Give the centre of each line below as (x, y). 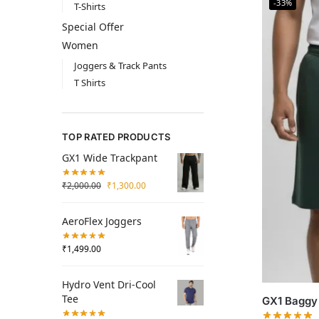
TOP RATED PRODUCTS (116, 137)
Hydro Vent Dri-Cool (109, 284)
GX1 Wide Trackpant (110, 158)
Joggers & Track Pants (120, 66)
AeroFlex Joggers (102, 221)
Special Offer (93, 26)
